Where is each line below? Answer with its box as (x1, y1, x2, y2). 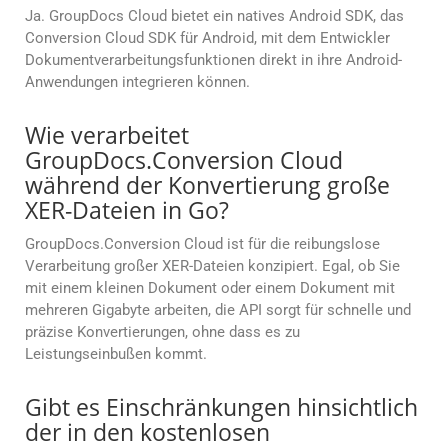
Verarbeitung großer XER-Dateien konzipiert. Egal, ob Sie (25, 257, 400, 276)
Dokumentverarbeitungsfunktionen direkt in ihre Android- (25, 51, 402, 70)
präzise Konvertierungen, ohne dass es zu (25, 323, 300, 342)
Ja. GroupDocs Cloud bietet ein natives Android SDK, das (25, 7, 404, 26)
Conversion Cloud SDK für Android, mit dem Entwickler (25, 29, 390, 48)
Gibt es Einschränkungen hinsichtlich (25, 391, 418, 424)
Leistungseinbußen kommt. (25, 345, 207, 364)
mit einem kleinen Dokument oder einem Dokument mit (25, 279, 395, 298)
